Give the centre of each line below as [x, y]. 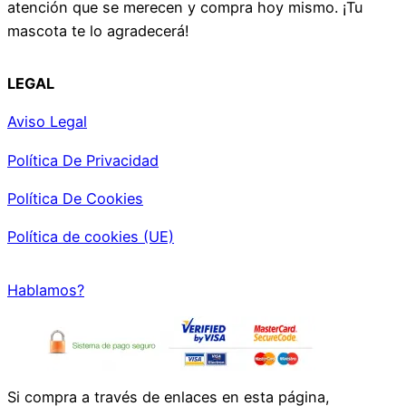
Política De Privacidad [83, 160]
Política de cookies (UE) [91, 237]
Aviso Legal [47, 122]
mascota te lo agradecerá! [98, 30]
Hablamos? [46, 290]
